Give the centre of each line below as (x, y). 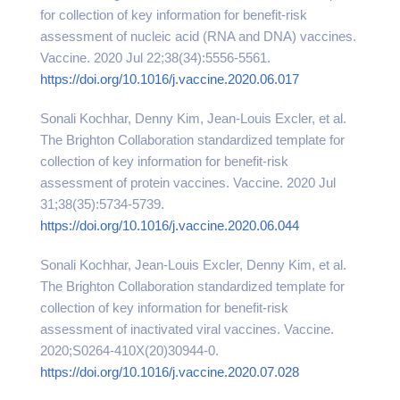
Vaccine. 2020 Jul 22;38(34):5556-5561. (155, 58)
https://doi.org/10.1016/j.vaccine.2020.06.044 (170, 225)
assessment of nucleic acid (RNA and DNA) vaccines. (198, 36)
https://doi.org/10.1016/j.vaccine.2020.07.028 (170, 372)
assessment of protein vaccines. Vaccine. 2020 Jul (188, 183)
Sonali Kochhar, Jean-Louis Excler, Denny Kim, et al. (193, 265)
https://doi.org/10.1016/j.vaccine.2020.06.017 (170, 79)
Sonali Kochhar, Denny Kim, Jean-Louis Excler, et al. (193, 118)
